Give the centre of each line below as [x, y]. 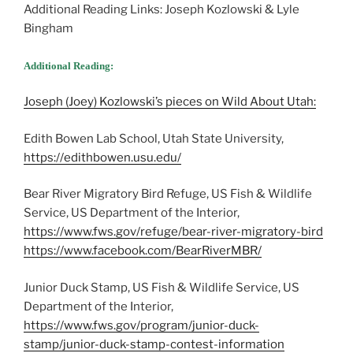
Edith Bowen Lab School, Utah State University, [154, 138]
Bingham [48, 29]
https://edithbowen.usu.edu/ [102, 157]
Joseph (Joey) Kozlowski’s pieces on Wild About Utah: [170, 102]
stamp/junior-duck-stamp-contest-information [154, 344]
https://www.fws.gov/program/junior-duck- [141, 325]
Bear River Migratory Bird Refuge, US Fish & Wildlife [168, 194]
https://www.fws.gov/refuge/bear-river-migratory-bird [173, 232]
